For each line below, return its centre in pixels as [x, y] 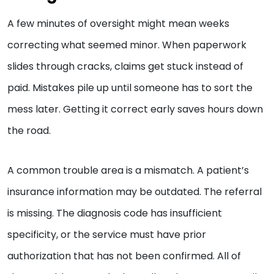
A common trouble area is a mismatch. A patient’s [128, 171]
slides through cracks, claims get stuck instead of [125, 67]
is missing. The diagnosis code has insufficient [115, 213]
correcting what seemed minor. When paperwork [127, 45]
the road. [29, 131]
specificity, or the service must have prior [107, 235]
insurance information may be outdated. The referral [135, 192]
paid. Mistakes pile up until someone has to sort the [130, 88]
